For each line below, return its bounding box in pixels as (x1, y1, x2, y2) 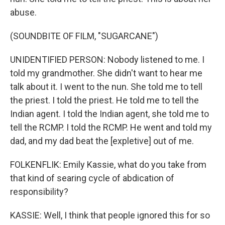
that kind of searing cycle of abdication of (10, 173, 174, 183)
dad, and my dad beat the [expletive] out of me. (10, 136, 194, 146)
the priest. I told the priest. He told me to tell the (10, 95, 199, 105)
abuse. (10, 7, 37, 18)
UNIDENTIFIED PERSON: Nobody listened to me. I (10, 54, 204, 65)
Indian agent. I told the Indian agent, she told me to (10, 108, 209, 119)
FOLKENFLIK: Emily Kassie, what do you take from (10, 159, 206, 170)
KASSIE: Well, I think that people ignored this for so (10, 210, 210, 220)
